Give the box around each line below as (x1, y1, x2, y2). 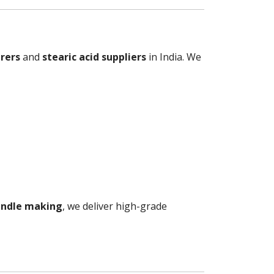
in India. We (146, 50, 201, 64)
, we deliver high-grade (62, 199, 167, 213)
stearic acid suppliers (42, 50, 146, 64)
